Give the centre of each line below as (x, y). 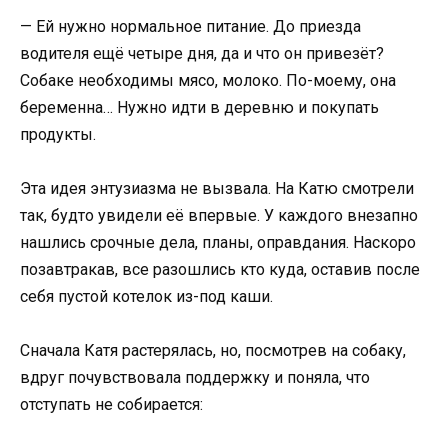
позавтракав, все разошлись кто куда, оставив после (220, 269)
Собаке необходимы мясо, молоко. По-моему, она (208, 80)
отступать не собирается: (111, 405)
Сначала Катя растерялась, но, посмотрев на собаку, (213, 351)
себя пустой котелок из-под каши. (146, 296)
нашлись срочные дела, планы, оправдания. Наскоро (218, 242)
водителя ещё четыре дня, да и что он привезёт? (202, 53)
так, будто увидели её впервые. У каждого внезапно (219, 215)
